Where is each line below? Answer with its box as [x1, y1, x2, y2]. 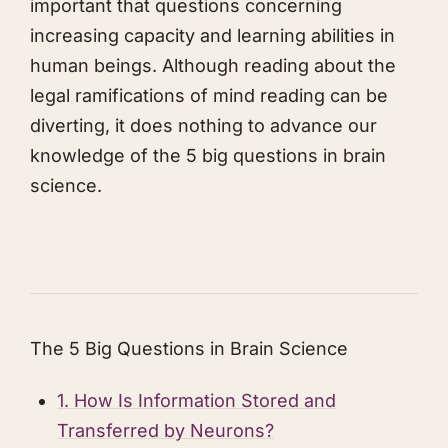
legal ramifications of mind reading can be [30, 85, 388, 107]
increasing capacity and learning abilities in [30, 25, 395, 47]
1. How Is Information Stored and [57, 390, 336, 412]
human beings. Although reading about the [30, 55, 396, 77]
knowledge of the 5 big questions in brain [30, 145, 386, 167]
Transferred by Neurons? [57, 420, 274, 442]
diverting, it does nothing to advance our [30, 115, 377, 137]
